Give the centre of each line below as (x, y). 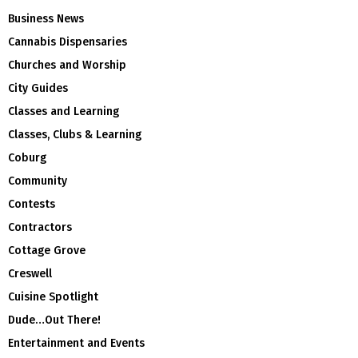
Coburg (27, 157)
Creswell (30, 273)
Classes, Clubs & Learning (75, 134)
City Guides (38, 88)
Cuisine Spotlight (53, 296)
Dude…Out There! (54, 320)
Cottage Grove (47, 250)
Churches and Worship (67, 65)
